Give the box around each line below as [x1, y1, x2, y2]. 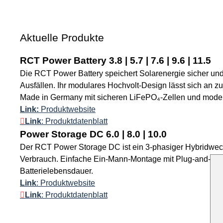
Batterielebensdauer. [20, 167, 93, 175]
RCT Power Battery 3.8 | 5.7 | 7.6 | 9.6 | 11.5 [20, 55, 211, 66]
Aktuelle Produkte [20, 32, 104, 43]
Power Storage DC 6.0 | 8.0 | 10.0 [20, 129, 167, 139]
